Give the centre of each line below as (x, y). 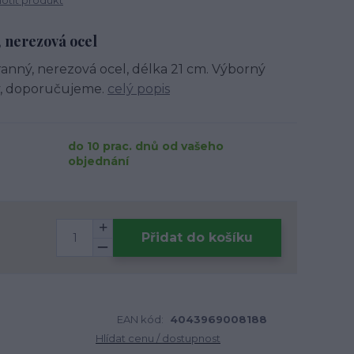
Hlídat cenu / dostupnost (158, 338)
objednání (98, 161)
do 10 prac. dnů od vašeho (146, 146)
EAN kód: (140, 319)
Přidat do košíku (197, 237)
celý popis (139, 89)
